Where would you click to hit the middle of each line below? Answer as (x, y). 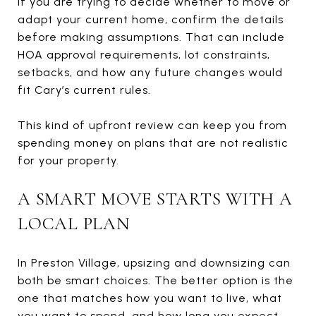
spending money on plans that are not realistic (153, 142)
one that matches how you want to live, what (150, 298)
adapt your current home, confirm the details (151, 19)
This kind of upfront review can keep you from (152, 125)
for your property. (68, 160)
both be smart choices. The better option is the (156, 280)
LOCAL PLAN (74, 223)
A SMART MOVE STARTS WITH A (155, 199)
